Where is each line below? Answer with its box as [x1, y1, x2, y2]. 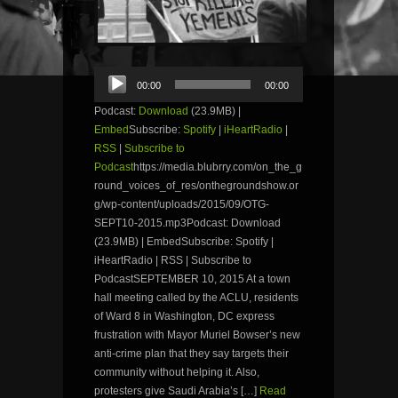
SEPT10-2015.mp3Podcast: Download [94, 217, 281, 230]
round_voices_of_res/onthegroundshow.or [94, 179, 298, 193]
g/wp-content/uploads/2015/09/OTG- [94, 198, 269, 211]
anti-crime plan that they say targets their [94, 347, 289, 361]
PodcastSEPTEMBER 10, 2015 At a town [94, 273, 291, 286]
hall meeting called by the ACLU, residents [94, 291, 298, 305]
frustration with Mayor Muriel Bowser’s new [94, 329, 300, 342]
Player [93, 84, 124, 97]
